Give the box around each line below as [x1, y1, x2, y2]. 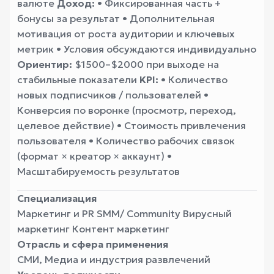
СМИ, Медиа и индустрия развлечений [17, 253, 210, 265]
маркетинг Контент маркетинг [17, 223, 169, 235]
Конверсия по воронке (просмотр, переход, [17, 104, 236, 116]
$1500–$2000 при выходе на [72, 58, 219, 70]
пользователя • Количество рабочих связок [17, 135, 235, 147]
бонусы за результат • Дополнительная [17, 12, 215, 24]
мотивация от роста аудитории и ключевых [17, 28, 235, 40]
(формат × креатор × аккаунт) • [17, 150, 172, 162]
